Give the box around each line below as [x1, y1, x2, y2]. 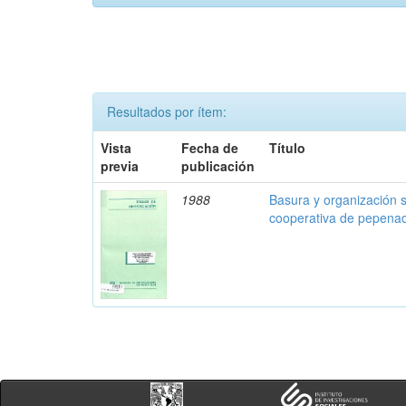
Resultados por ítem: [107, 102, 227, 121]
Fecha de [181, 139, 239, 157]
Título [269, 139, 306, 157]
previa [101, 157, 140, 175]
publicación [181, 157, 256, 175]
